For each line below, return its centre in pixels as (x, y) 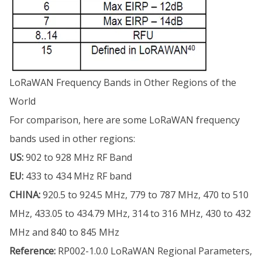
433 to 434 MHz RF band (77, 176)
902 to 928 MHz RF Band (78, 158)
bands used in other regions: (72, 139)
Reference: (32, 251)
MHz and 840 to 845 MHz (64, 232)
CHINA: (25, 195)
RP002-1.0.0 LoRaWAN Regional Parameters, (154, 251)
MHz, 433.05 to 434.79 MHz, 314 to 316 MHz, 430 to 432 (130, 214)
